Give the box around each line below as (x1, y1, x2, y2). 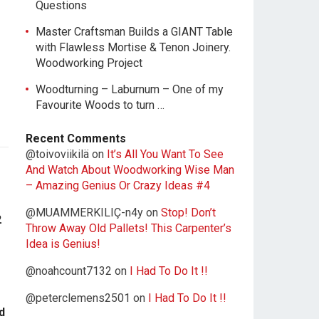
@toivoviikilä (26, 147, 89, 161)
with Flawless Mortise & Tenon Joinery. (36, 41, 231, 54)
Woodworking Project (36, 56, 142, 70)
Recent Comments (26, 132, 126, 145)
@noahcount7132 (26, 264, 112, 278)
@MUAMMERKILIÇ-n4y (26, 206, 143, 219)
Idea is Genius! (26, 237, 100, 251)
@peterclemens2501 (26, 291, 130, 305)
